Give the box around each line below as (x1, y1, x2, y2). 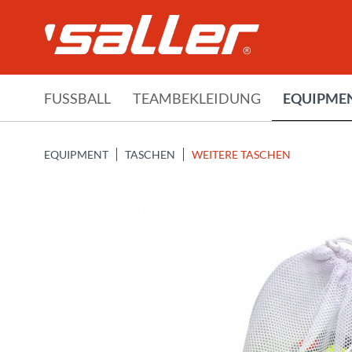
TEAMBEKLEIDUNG (133, 90, 261, 107)
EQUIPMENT (44, 148, 108, 161)
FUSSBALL (44, 90, 104, 107)
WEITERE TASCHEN (192, 148, 291, 161)
